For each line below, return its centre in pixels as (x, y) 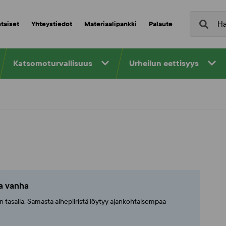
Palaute (160, 24)
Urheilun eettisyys (164, 63)
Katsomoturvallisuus (52, 63)
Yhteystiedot (51, 24)
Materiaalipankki (110, 24)
